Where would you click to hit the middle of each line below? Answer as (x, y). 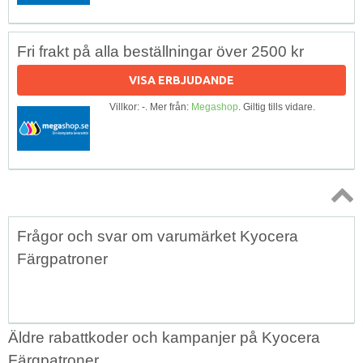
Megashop (215, 107)
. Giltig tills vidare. (277, 107)
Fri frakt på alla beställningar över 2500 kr (160, 51)
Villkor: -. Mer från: (150, 107)
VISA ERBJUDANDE (181, 80)
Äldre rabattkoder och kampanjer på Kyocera (164, 337)
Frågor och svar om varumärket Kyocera (158, 236)
